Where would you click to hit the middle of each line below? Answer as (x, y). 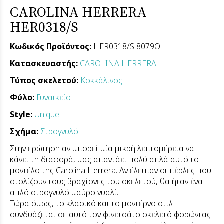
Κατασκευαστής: (45, 63)
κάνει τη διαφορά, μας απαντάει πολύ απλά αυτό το (104, 159)
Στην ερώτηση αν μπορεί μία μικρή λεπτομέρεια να (102, 148)
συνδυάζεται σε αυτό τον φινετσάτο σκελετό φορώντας (110, 214)
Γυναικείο (54, 97)
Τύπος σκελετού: (45, 80)
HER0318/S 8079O (127, 46)
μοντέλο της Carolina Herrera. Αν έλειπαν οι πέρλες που (111, 170)
